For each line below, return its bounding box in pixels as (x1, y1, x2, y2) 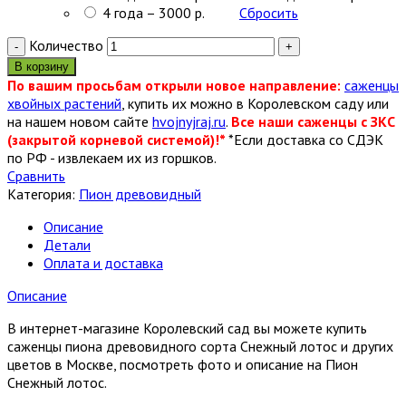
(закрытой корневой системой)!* (7, 130, 228, 149)
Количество (29, 35, 103, 54)
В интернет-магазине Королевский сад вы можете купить (7, 318, 367, 337)
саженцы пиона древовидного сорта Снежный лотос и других (7, 336, 393, 355)
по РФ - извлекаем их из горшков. (7, 148, 217, 167)
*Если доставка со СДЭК (228, 130, 383, 149)
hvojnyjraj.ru (152, 111, 226, 130)
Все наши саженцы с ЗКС (231, 111, 395, 130)
